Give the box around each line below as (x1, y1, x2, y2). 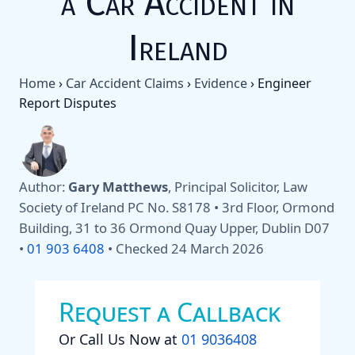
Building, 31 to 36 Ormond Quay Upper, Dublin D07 (19, 219, 330, 238)
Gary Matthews (68, 177, 168, 197)
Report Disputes (19, 94, 116, 112)
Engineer (258, 74, 311, 92)
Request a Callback (59, 295, 281, 329)
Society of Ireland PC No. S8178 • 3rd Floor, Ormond (19, 198, 334, 217)
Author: (19, 177, 68, 197)
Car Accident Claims (66, 74, 184, 92)
